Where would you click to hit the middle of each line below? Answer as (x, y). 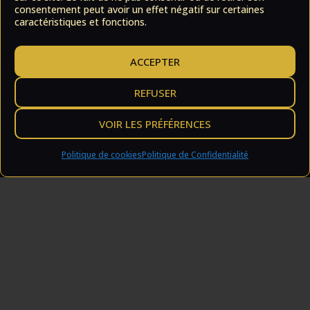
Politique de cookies (102, 155)
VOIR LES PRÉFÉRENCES (155, 124)
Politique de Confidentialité (195, 155)
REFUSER (155, 92)
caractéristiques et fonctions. (81, 22)
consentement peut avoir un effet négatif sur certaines (139, 9)
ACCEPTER (155, 61)
